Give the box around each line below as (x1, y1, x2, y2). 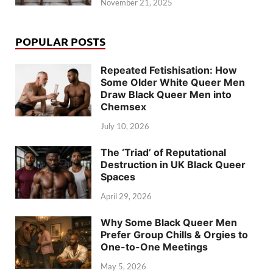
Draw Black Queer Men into (101, 88, 232, 101)
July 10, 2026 (101, 121, 149, 132)
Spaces (101, 171, 135, 183)
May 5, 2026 (101, 261, 146, 271)
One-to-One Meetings (101, 240, 208, 253)
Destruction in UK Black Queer (101, 158, 246, 171)
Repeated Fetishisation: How (101, 64, 237, 77)
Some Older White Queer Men (101, 76, 245, 89)
